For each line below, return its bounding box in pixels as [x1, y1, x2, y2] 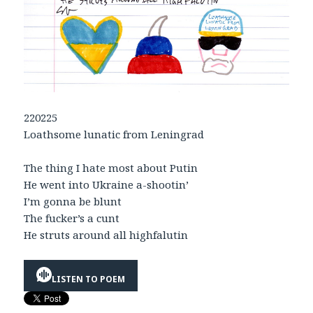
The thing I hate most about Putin [24, 161, 198, 175]
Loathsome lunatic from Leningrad [24, 127, 205, 142]
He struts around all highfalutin [24, 228, 189, 242]
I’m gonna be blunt [24, 194, 122, 209]
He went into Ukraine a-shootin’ [24, 177, 189, 192]
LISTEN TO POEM [52, 272, 126, 285]
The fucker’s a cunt [24, 211, 120, 226]
